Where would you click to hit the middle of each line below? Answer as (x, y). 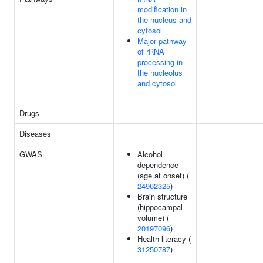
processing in (160, 62)
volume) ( (153, 218)
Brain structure (162, 196)
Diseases (35, 134)
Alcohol (150, 154)
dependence (158, 165)
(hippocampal (160, 207)
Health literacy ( (164, 239)
